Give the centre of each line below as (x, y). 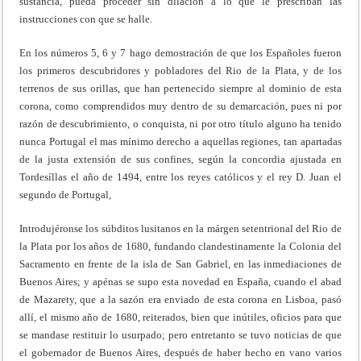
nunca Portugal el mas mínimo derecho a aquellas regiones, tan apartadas (180, 141)
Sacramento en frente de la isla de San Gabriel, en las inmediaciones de (180, 263)
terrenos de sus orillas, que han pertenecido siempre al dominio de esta (180, 88)
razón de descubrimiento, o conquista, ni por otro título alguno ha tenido (180, 123)
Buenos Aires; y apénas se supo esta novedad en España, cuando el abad (180, 281)
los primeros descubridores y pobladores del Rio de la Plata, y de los (180, 70)
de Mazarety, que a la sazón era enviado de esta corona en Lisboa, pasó (180, 299)
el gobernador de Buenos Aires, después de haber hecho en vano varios (180, 352)
